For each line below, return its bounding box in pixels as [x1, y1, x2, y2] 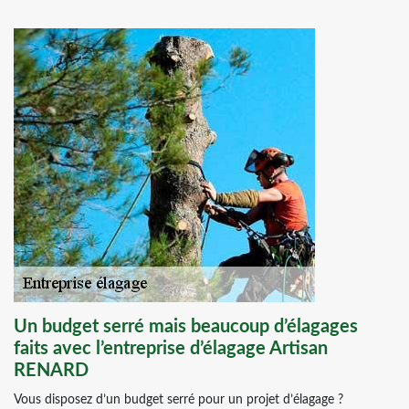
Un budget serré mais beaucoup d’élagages [14, 318, 358, 336]
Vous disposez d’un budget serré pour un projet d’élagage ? [14, 393, 343, 406]
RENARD [14, 362, 89, 380]
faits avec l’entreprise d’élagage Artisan [14, 340, 328, 358]
